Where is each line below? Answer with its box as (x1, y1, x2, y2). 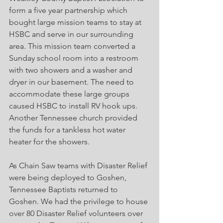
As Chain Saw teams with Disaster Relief (9, 161, 149, 170)
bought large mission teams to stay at (9, 17, 143, 27)
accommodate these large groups (9, 89, 131, 99)
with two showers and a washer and (9, 65, 134, 75)
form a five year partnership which (9, 5, 129, 15)
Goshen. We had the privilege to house (9, 197, 150, 206)
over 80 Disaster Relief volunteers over (9, 209, 145, 218)
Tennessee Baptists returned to (9, 185, 120, 194)
